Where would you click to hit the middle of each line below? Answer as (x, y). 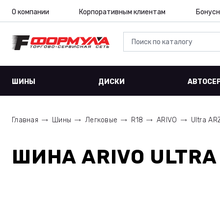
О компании (30, 12)
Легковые (101, 120)
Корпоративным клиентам (123, 12)
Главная (25, 120)
